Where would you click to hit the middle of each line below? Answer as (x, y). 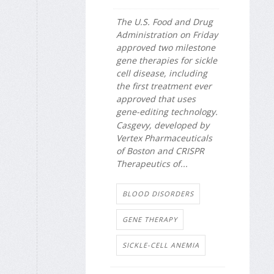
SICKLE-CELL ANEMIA (161, 245)
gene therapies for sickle (167, 60)
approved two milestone (166, 47)
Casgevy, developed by (163, 125)
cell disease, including (162, 73)
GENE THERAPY (150, 219)
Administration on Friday (167, 34)
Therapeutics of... (152, 164)
